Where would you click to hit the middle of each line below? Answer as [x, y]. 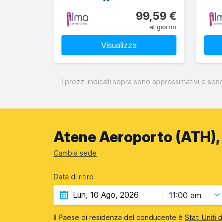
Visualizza [119, 45]
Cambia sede [75, 153]
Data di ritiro [74, 177]
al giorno [163, 27]
